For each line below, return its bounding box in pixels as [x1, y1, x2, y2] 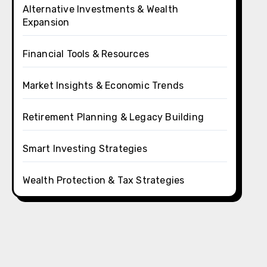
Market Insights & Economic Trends [22, 80, 184, 91]
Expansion [22, 17, 70, 28]
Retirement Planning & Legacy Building [22, 111, 204, 123]
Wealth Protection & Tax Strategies [22, 175, 185, 186]
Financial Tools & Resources [22, 48, 150, 60]
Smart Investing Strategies [22, 143, 147, 154]
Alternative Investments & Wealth [22, 4, 179, 15]
